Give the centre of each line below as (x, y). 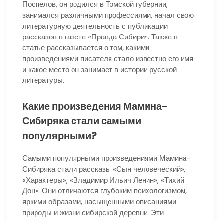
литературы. (43, 80)
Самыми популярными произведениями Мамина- (106, 158)
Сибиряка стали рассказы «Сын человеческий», (104, 169)
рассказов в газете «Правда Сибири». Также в (100, 37)
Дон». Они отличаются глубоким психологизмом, (105, 191)
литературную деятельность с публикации (95, 26)
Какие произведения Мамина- (95, 106)
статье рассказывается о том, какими (86, 47)
